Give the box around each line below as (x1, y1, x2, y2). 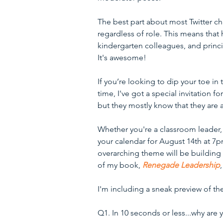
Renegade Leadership (142, 160, 220, 170)
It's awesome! (98, 53, 146, 63)
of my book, (98, 160, 142, 170)
